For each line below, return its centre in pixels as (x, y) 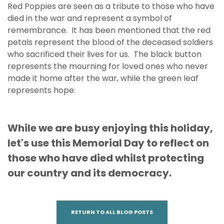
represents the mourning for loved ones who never (108, 66)
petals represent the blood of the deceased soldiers (110, 42)
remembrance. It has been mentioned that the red (109, 30)
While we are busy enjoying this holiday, (110, 128)
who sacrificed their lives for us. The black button (104, 54)
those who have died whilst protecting (106, 158)
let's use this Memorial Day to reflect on (108, 143)
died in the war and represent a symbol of (90, 18)
